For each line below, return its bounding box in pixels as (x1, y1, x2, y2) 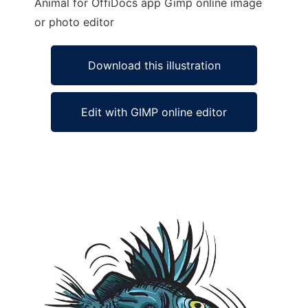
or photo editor (34, 15, 114, 29)
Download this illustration (87, 58, 221, 72)
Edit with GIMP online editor (81, 105, 227, 119)
